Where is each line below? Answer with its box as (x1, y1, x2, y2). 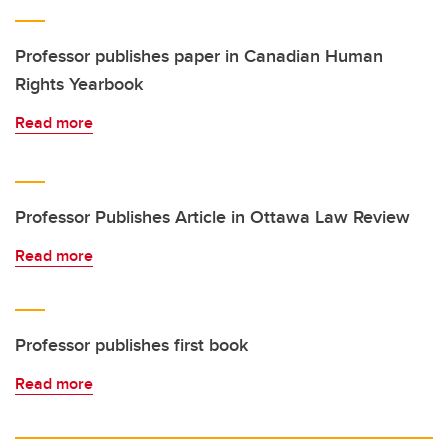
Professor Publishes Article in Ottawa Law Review (15, 204, 410, 230)
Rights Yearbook (15, 71, 143, 97)
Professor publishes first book (15, 332, 248, 358)
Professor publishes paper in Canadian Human (15, 43, 383, 69)
